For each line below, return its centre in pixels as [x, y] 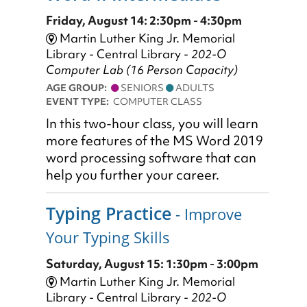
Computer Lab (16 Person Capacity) [142, 70]
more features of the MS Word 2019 [155, 141]
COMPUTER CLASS [158, 102]
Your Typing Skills [108, 238]
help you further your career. [133, 175]
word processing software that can [151, 158]
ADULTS [194, 88]
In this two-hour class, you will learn [152, 124]
